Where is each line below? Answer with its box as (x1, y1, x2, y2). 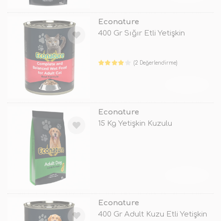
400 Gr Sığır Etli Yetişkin (98, 29, 185, 38)
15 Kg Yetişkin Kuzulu (98, 119, 172, 128)
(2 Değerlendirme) (134, 60, 178, 66)
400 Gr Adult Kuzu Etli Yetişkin (98, 210, 207, 219)
